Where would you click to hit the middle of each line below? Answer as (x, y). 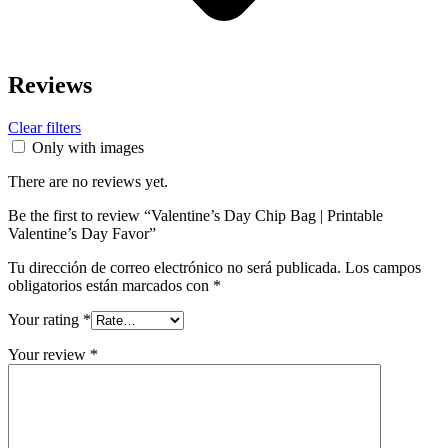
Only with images (88, 148)
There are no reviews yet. (88, 182)
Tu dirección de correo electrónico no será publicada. (174, 268)
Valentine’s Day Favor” (82, 234)
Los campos (383, 268)
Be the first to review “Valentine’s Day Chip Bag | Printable (195, 216)
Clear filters (44, 128)
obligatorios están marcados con (110, 286)
